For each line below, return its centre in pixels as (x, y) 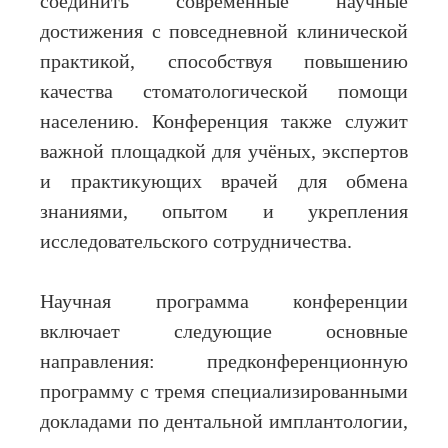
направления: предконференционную (224, 362)
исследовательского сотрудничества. (196, 242)
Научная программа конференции (224, 302)
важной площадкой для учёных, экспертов (224, 152)
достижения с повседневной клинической (224, 32)
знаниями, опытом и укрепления (224, 212)
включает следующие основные (224, 332)
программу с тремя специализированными (224, 392)
